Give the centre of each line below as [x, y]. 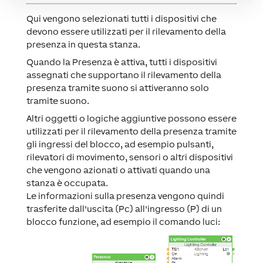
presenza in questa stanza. [83, 44]
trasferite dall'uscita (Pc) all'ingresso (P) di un [124, 208]
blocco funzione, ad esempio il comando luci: [123, 221]
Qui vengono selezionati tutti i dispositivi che [121, 18]
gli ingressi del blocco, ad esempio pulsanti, [120, 144]
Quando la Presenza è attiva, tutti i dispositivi [122, 62]
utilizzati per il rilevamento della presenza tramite [131, 131]
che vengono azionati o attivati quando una [118, 170]
